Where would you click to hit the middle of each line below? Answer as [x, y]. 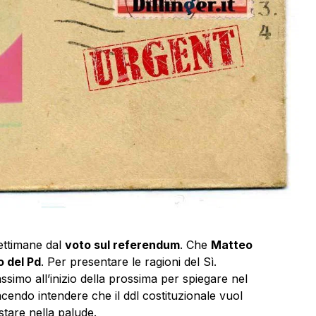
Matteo [231, 245]
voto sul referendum [122, 245]
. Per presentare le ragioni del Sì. [128, 262]
